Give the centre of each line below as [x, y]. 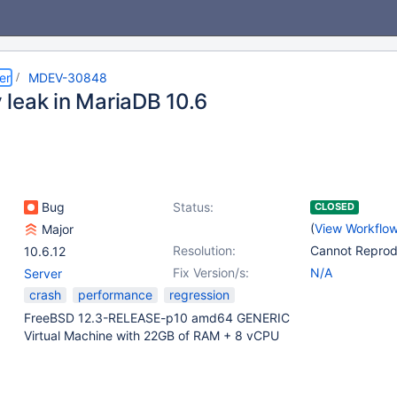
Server [43, 273]
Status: [193, 207]
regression [199, 295]
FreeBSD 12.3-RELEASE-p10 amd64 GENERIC [157, 318]
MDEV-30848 [68, 78]
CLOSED [335, 206]
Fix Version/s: [211, 272]
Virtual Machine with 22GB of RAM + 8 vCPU [152, 335]
